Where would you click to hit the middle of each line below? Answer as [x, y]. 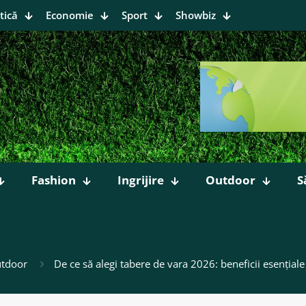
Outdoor [231, 180]
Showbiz [196, 15]
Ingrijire [141, 180]
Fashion [54, 180]
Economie [70, 15]
